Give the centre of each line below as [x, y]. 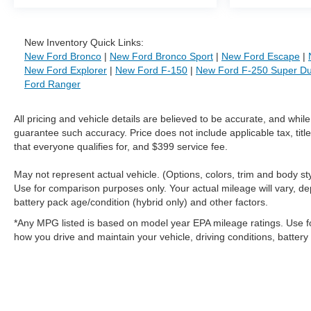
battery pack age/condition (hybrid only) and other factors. [141, 202]
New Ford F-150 [151, 70]
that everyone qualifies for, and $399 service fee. [121, 147]
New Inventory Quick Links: [84, 43]
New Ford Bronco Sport [161, 57]
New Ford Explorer [66, 70]
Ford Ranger [52, 84]
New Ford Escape [261, 57]
